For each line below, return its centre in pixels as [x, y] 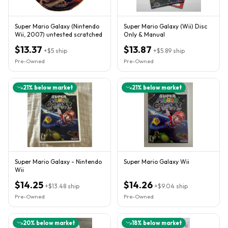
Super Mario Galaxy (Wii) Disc [165, 26]
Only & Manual [144, 34]
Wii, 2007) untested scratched [59, 34]
